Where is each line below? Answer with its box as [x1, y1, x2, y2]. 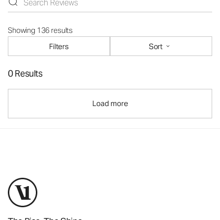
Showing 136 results [8, 26, 73, 35]
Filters [49, 41, 69, 51]
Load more [92, 99, 128, 109]
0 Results [8, 68, 43, 80]
